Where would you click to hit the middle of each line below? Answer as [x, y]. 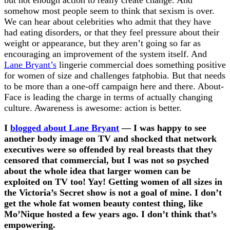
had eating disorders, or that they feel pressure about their [112, 33]
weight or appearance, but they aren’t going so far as [102, 43]
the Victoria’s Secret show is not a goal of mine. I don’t [113, 193]
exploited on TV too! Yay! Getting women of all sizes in [113, 182]
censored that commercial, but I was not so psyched [107, 160]
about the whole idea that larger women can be [97, 171]
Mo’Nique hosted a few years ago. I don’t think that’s [110, 214]
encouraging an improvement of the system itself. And [106, 54]
